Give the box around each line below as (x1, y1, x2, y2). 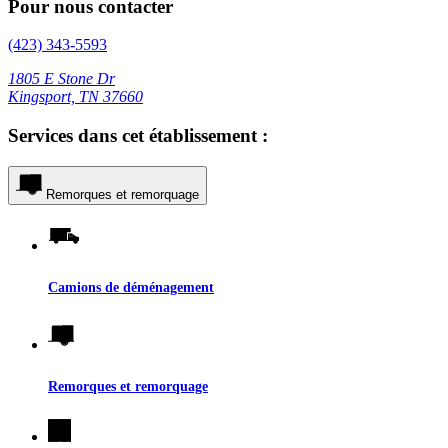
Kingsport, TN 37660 (8, 88, 143, 106)
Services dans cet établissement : (8, 125, 268, 147)
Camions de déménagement (48, 278, 214, 295)
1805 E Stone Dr (8, 70, 115, 88)
